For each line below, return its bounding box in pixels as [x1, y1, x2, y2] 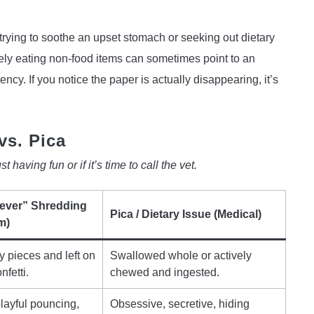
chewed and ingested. [110, 266, 219, 278]
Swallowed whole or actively [110, 249, 252, 261]
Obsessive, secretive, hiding [110, 297, 250, 310]
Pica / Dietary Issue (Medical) [110, 207, 261, 220]
